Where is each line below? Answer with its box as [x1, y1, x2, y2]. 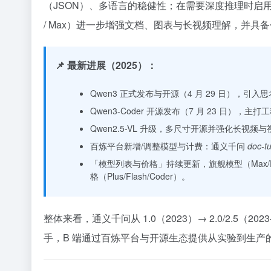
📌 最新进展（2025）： [55, 58, 157, 72]
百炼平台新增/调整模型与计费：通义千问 [90, 140, 247, 152]
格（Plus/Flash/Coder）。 [90, 170, 190, 182]
